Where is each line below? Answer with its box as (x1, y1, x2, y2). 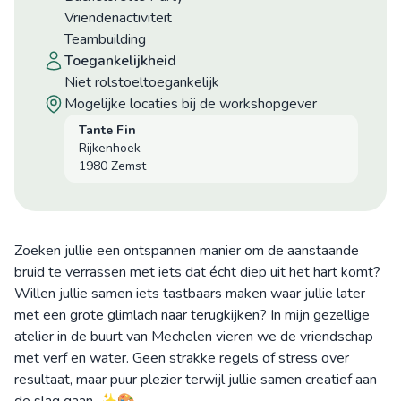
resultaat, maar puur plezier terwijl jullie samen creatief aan (14, 369, 377, 389)
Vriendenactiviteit (73, 7, 172, 28)
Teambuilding (72, 29, 146, 49)
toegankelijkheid (73, 50, 176, 71)
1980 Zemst (79, 157, 146, 175)
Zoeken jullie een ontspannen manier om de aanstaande (14, 240, 359, 260)
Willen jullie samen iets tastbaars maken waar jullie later (14, 283, 365, 303)
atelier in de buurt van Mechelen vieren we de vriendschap (14, 326, 373, 346)
